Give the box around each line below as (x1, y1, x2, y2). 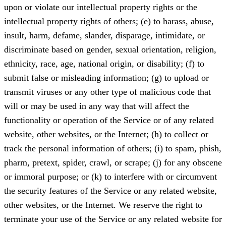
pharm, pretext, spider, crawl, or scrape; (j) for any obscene (4, 157, 222, 168)
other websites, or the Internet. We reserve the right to (4, 200, 202, 210)
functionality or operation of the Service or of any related (4, 115, 214, 126)
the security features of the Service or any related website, (4, 186, 217, 196)
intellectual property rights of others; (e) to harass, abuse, (4, 16, 214, 27)
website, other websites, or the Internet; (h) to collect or (4, 129, 208, 140)
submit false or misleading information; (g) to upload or (4, 73, 209, 83)
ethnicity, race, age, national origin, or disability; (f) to (4, 59, 204, 69)
